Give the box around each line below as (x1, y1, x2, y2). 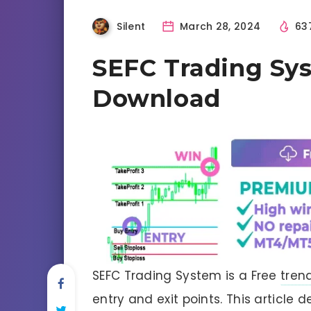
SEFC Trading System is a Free (92, 267, 281, 284)
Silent (117, 19, 146, 33)
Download (92, 83, 221, 113)
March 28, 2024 (176, 19, 261, 33)
